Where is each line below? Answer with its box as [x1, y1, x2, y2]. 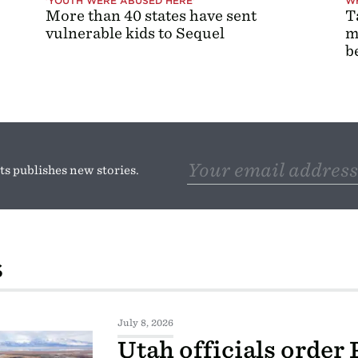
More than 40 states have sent [45, 6, 257, 24]
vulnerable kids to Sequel [45, 24, 225, 42]
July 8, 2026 [117, 316, 173, 328]
